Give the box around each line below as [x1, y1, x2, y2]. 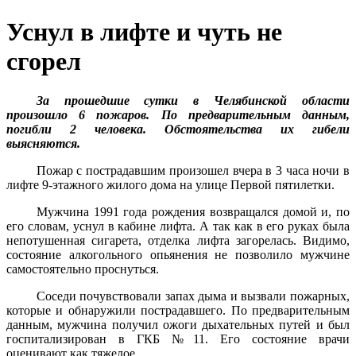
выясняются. [6, 136, 80, 150]
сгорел [6, 47, 81, 76]
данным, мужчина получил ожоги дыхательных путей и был [6, 317, 350, 331]
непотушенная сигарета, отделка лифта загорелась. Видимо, [6, 233, 350, 247]
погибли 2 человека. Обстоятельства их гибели [6, 122, 350, 136]
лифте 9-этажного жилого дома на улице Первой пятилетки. [6, 177, 335, 192]
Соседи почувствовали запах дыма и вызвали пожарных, [36, 288, 350, 303]
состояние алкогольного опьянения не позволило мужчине [6, 247, 350, 261]
